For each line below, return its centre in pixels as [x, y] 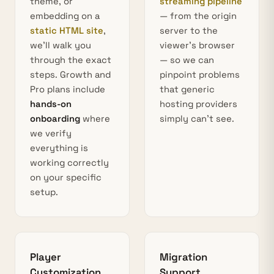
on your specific [66, 177]
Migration [183, 257]
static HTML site [67, 31]
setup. [44, 192]
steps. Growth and [70, 75]
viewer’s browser [197, 45]
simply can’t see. [197, 119]
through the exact [71, 60]
